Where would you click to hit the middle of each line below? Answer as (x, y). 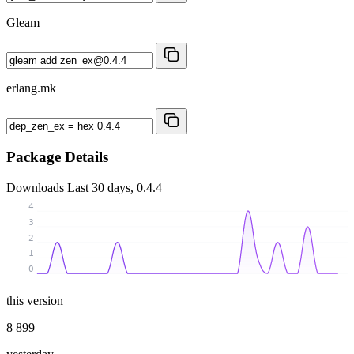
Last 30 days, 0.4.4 (115, 188)
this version (35, 300)
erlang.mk (31, 88)
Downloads (37, 188)
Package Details (57, 157)
